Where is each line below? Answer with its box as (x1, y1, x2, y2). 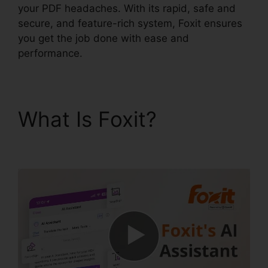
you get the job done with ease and (18, 32, 189, 44)
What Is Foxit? (18, 106, 163, 132)
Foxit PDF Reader (18, 131, 188, 157)
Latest (163, 106, 225, 132)
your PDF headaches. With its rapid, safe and (18, 2, 236, 14)
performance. (18, 47, 83, 59)
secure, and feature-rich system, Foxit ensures (18, 17, 242, 29)
